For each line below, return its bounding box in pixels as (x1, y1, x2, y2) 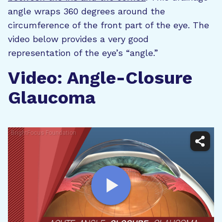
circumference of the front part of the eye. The (8, 19, 209, 30)
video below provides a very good (8, 33, 149, 44)
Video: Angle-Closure (8, 67, 192, 88)
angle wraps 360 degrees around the (8, 5, 165, 16)
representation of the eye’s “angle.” (8, 47, 158, 58)
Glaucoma (8, 87, 96, 108)
